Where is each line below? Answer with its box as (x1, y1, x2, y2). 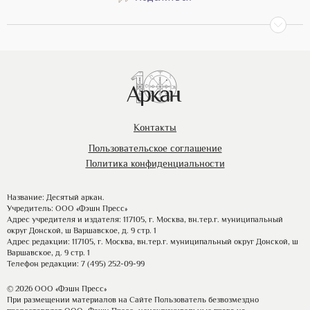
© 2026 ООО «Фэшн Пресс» (7, 284, 107, 294)
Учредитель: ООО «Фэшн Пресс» (7, 203, 127, 214)
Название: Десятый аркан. (7, 192, 104, 203)
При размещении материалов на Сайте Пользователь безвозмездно (7, 295, 259, 305)
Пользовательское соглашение (88, 143, 222, 154)
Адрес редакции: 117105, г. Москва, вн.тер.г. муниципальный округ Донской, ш (7, 237, 298, 247)
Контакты (134, 122, 176, 134)
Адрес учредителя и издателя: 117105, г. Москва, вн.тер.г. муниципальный (7, 215, 283, 225)
